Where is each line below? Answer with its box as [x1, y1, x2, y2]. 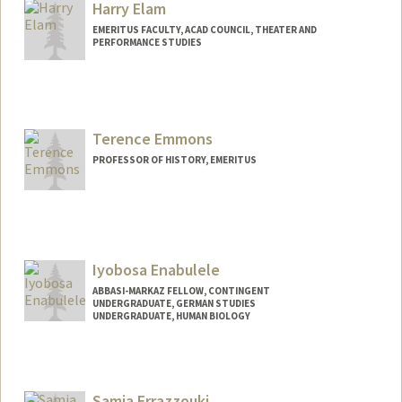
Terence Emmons [92, 128, 213, 150]
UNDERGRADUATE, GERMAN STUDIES [92, 297, 256, 310]
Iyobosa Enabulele [92, 259, 220, 281]
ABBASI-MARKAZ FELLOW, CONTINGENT [92, 284, 270, 298]
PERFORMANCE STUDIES [92, 35, 202, 48]
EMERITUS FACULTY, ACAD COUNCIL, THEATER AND [92, 22, 317, 36]
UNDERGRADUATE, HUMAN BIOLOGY [92, 310, 250, 323]
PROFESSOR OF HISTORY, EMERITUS [92, 153, 257, 167]
